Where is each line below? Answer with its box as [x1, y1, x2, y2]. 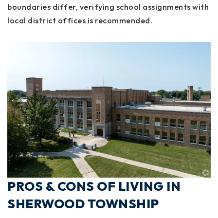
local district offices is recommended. [7, 16, 152, 26]
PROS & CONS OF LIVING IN [7, 178, 181, 194]
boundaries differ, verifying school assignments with [7, 2, 209, 12]
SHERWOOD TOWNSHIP [7, 195, 159, 212]
